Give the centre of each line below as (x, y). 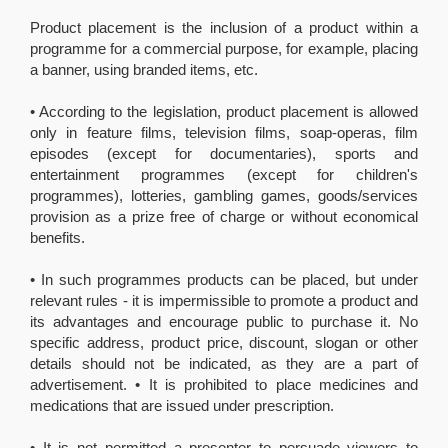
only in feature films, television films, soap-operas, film (224, 132)
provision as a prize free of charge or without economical (224, 216)
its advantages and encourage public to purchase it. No (224, 321)
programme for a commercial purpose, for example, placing (224, 48)
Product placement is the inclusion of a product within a (224, 27)
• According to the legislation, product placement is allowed (224, 111)
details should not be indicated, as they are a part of (224, 363)
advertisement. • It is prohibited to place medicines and (224, 384)
